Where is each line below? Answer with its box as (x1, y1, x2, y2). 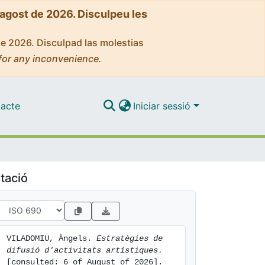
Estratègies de (96, 234, 163, 243)
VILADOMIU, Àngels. (7, 234, 96, 243)
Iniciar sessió (133, 99, 194, 112)
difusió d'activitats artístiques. (7, 245, 163, 255)
